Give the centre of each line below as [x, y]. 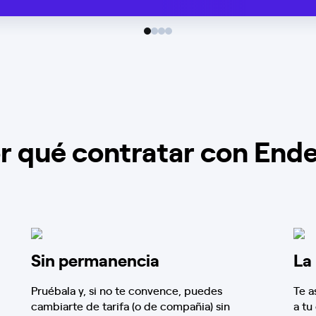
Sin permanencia [96, 259]
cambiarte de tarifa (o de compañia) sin [131, 305]
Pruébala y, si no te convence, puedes [127, 290]
